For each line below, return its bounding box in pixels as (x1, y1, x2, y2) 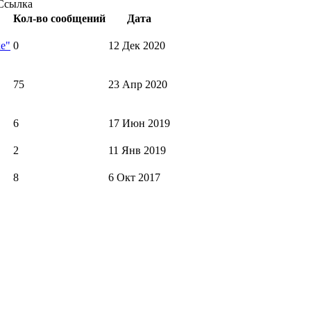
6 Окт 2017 (108, 171, 160, 184)
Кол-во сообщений (13, 12, 106, 25)
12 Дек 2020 (108, 40, 165, 52)
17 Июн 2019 (108, 117, 170, 130)
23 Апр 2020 (108, 78, 167, 91)
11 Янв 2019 (108, 144, 166, 157)
